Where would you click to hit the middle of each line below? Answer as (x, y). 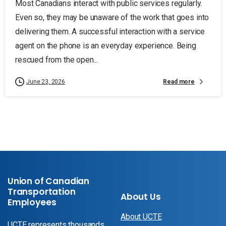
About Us (141, 197)
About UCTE (141, 217)
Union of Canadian (49, 181)
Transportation (42, 192)
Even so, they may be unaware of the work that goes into (112, 18)
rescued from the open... (57, 60)
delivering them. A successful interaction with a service (110, 32)
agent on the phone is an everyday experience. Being (106, 46)
